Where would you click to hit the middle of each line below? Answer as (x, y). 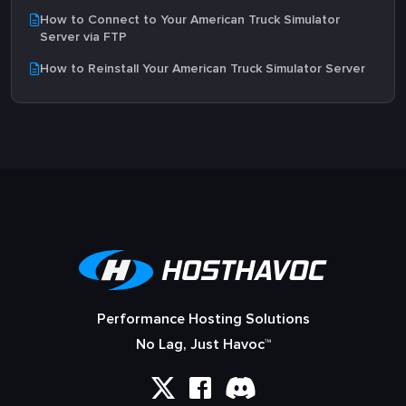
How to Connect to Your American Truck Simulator (190, 19)
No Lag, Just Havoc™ (203, 344)
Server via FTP (83, 37)
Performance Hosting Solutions (203, 319)
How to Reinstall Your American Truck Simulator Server (203, 68)
